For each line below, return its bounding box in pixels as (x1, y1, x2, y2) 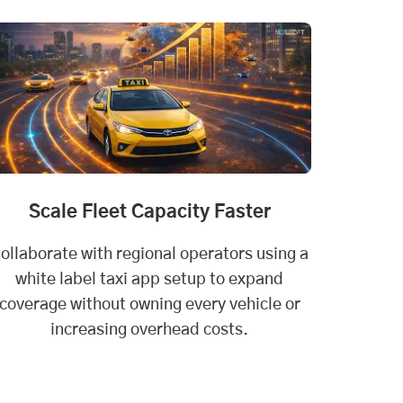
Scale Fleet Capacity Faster (28, 202, 271, 221)
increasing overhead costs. (50, 321, 248, 338)
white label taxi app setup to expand (15, 271, 283, 288)
